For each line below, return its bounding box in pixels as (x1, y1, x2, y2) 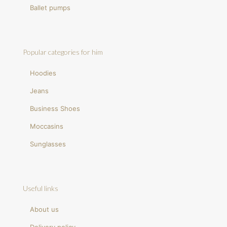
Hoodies (30, 69, 57, 78)
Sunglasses (30, 140, 66, 148)
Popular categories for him (23, 48, 103, 57)
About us (30, 205, 59, 214)
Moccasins (30, 122, 64, 131)
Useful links (23, 184, 58, 193)
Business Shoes (30, 104, 81, 113)
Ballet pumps (30, 4, 71, 12)
